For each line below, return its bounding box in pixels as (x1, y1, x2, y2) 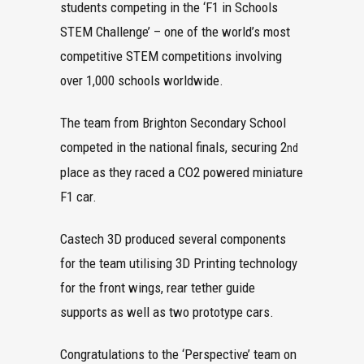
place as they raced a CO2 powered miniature (60, 164, 303, 180)
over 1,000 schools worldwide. (60, 72, 223, 89)
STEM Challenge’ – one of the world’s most (60, 24, 290, 40)
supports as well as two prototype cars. (60, 304, 274, 320)
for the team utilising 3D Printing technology (60, 255, 297, 271)
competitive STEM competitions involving (60, 48, 282, 64)
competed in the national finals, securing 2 (60, 139, 287, 155)
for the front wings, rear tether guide (60, 279, 255, 296)
